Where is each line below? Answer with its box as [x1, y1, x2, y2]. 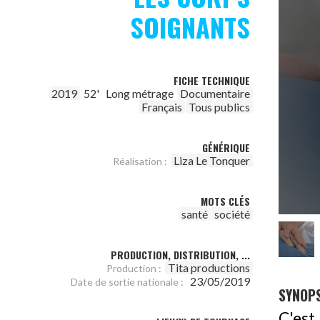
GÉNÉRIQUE [202, 140, 250, 155]
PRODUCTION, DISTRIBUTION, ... [111, 247, 250, 262]
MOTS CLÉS [201, 194, 250, 209]
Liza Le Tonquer [174, 154, 250, 167]
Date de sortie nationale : [71, 276, 184, 288]
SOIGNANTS [130, 8, 250, 46]
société [214, 207, 250, 221]
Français [141, 100, 182, 114]
